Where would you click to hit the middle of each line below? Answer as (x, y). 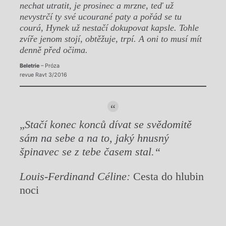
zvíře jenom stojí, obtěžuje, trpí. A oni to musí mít (110, 39)
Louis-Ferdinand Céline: (76, 176)
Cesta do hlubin (168, 176)
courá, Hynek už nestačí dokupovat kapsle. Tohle (109, 28)
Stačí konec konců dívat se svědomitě (108, 124)
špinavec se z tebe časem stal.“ (90, 151)
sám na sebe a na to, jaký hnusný (94, 138)
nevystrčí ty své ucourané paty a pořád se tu (100, 17)
